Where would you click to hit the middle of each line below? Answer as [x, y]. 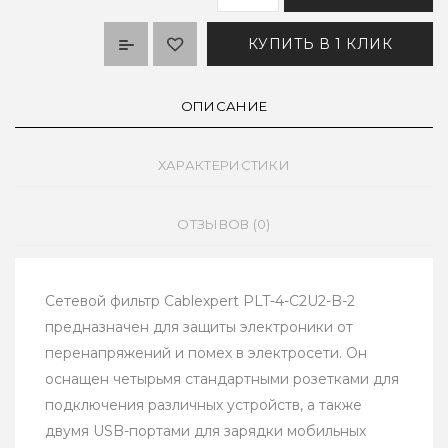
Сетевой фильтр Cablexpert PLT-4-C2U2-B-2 [200, 301]
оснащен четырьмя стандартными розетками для [222, 379]
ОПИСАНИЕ [224, 106]
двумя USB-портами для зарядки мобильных [205, 431]
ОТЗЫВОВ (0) [224, 224]
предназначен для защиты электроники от [199, 327]
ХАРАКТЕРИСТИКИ [224, 165]
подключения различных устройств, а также [203, 405]
